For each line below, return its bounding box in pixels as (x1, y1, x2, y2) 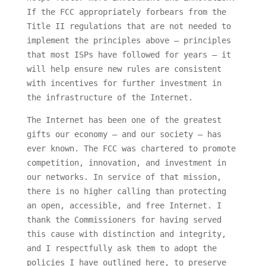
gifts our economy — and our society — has (26, 129, 221, 140)
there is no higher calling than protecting (26, 186, 226, 197)
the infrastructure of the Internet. (26, 93, 193, 103)
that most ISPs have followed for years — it (26, 50, 231, 60)
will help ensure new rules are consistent (26, 64, 221, 74)
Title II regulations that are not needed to (26, 21, 231, 31)
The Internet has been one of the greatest (26, 115, 221, 125)
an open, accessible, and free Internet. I (26, 201, 221, 211)
